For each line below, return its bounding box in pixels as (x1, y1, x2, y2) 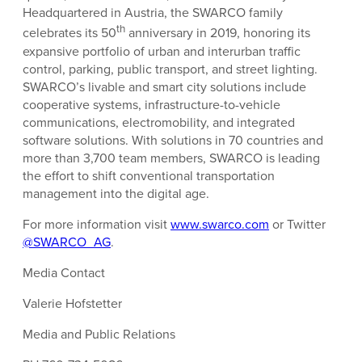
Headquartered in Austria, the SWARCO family (23, 3, 283, 22)
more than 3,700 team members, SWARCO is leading (23, 148, 320, 166)
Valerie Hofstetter (23, 293, 122, 312)
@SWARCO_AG (23, 232, 111, 250)
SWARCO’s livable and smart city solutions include (23, 77, 306, 95)
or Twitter (269, 214, 326, 233)
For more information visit (23, 214, 170, 233)
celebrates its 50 (23, 23, 116, 42)
